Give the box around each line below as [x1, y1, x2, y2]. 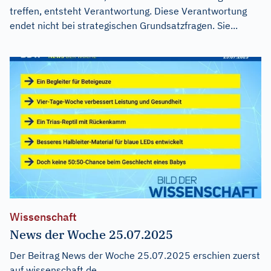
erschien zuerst [191, 249, 260, 261]
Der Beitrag [10, 249, 62, 261]
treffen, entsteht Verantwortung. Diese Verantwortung [10, 5, 247, 17]
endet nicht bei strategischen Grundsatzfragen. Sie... [10, 19, 238, 31]
